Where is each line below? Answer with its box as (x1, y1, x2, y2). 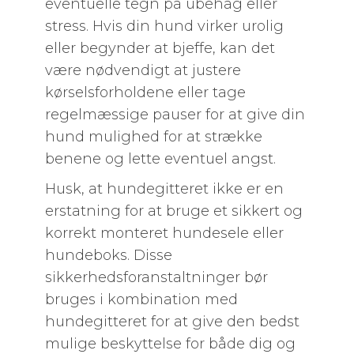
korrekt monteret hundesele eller (44, 224, 284, 242)
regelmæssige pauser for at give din (44, 106, 305, 123)
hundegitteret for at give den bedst (44, 313, 299, 330)
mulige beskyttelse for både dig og (44, 335, 296, 352)
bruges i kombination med (44, 291, 238, 308)
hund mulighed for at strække (44, 128, 262, 145)
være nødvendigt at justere (44, 62, 241, 79)
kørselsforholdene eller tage (44, 84, 246, 101)
